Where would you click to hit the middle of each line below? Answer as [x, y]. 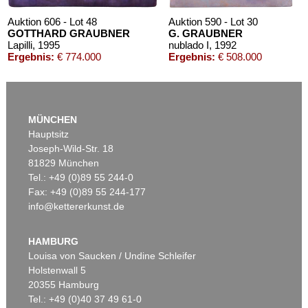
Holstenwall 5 [57, 271]
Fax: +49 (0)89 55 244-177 [87, 192]
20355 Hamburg [64, 285]
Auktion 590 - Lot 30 [213, 22]
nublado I [189, 45]
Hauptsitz [49, 134]
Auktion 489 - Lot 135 [66, 211]
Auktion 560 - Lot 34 [177, 211]
